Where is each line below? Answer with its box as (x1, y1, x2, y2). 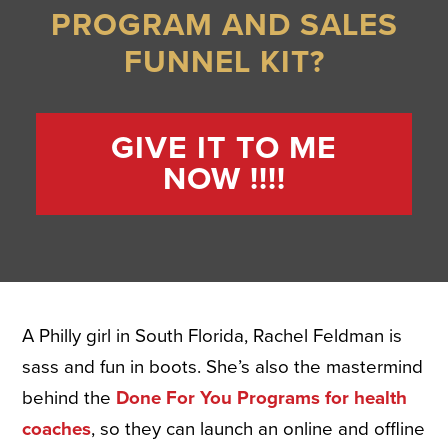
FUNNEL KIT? (123, 42, 325, 81)
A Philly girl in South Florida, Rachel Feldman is (22, 324, 403, 347)
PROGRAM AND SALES (50, 5, 398, 44)
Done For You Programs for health (116, 386, 408, 409)
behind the (22, 386, 117, 409)
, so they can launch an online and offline (91, 417, 426, 440)
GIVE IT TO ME (111, 128, 337, 167)
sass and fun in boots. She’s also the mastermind (22, 355, 424, 378)
